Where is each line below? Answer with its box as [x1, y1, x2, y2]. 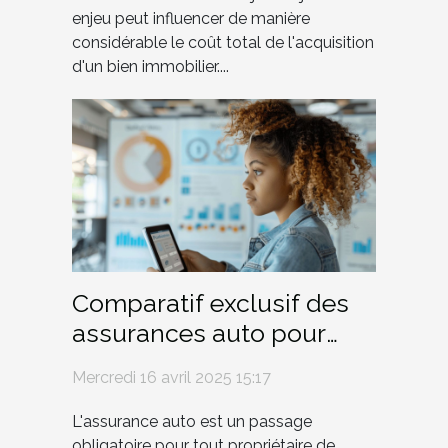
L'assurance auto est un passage [72, 412, 312, 432]
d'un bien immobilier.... [72, 56, 229, 76]
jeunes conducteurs [72, 348, 304, 379]
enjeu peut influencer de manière [72, 8, 310, 28]
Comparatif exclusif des [72, 288, 349, 319]
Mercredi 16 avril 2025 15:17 [72, 368, 271, 388]
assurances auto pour [72, 318, 326, 349]
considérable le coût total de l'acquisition [72, 32, 374, 52]
